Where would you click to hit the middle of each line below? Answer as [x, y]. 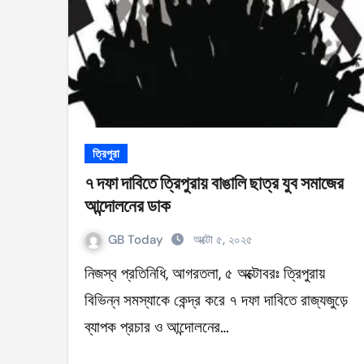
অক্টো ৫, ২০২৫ [223, 240]
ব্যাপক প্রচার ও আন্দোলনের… [157, 327]
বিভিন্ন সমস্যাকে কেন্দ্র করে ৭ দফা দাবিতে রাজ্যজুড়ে [216, 300]
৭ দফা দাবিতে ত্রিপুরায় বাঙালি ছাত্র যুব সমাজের [214, 183]
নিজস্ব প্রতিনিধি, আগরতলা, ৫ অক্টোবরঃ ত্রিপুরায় [89, 273]
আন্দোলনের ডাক [128, 206]
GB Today [137, 240]
